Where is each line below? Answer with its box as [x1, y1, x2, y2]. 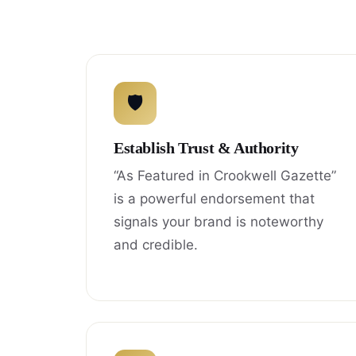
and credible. [114, 236, 198, 253]
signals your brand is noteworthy [114, 213, 323, 230]
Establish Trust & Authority [114, 139, 299, 157]
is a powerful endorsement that [114, 190, 315, 207]
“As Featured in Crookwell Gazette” [114, 167, 336, 184]
